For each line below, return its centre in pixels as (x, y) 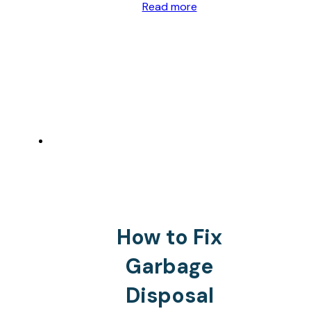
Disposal (169, 295)
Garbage (169, 266)
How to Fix (169, 237)
